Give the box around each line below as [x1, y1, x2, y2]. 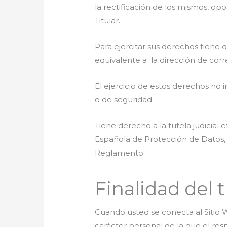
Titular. [95, 15, 121, 25]
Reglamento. [95, 147, 145, 158]
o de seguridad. [95, 94, 154, 104]
